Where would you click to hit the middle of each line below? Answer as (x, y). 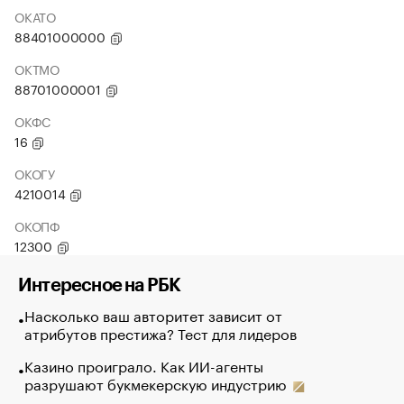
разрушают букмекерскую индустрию (157, 383)
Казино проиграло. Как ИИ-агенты (143, 365)
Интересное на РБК (100, 286)
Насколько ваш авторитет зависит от (153, 314)
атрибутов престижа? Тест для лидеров (160, 332)
